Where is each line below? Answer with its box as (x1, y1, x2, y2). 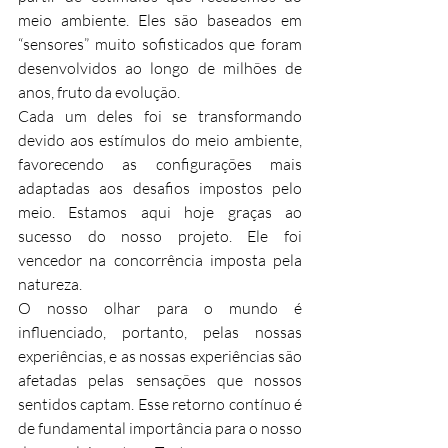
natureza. (18, 273, 82, 294)
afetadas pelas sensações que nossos (18, 369, 302, 390)
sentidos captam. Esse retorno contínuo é (18, 393, 302, 414)
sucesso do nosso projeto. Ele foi (18, 225, 302, 246)
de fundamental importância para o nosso (18, 417, 302, 438)
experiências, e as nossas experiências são (18, 345, 302, 366)
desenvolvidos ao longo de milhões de (18, 57, 302, 78)
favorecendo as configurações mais (18, 153, 302, 174)
